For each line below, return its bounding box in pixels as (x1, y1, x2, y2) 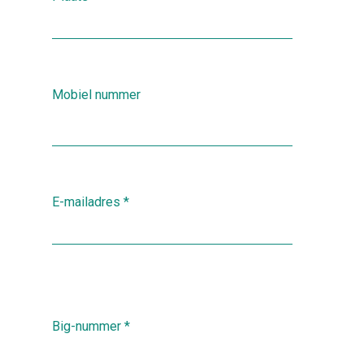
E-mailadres (52, 193, 120, 210)
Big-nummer (52, 318, 121, 334)
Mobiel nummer (52, 86, 141, 102)
